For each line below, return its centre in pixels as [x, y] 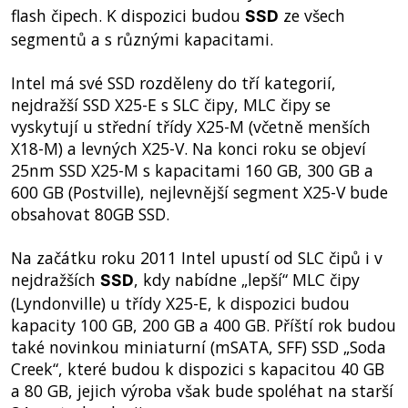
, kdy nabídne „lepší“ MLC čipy [246, 280]
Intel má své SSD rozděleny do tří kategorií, [173, 83]
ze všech [311, 16]
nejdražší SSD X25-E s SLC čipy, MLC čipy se [170, 105]
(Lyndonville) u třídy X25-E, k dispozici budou [180, 304]
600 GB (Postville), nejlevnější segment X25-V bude [199, 193]
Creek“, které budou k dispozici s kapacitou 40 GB [197, 369]
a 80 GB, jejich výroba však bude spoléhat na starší [202, 391]
